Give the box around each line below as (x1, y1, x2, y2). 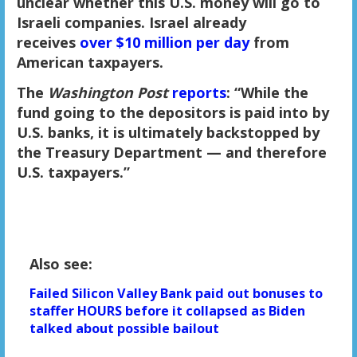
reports (171, 83, 226, 103)
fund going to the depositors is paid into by (16, 103, 329, 123)
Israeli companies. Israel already (16, 13, 246, 33)
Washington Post (47, 83, 168, 103)
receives (16, 33, 80, 53)
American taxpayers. (16, 53, 163, 73)
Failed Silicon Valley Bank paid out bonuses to (29, 284, 323, 302)
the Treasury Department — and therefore (16, 143, 327, 163)
